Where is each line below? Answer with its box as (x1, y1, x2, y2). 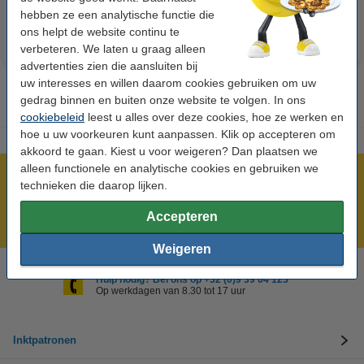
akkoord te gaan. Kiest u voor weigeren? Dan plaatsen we (20, 144, 318, 158)
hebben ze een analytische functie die (20, 7, 214, 21)
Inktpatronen (13, 334, 76, 346)
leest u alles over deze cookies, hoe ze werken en (84, 110, 344, 123)
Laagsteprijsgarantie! (28, 217, 134, 229)
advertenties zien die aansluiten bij (20, 58, 197, 72)
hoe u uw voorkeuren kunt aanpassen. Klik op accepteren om (20, 127, 336, 141)
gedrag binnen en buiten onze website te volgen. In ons (20, 93, 305, 106)
